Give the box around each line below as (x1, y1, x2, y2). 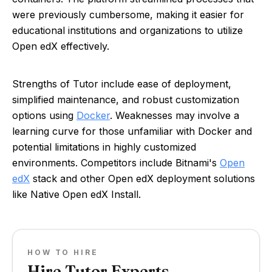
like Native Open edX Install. (12, 188, 141, 200)
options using (12, 109, 76, 121)
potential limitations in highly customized (12, 141, 196, 153)
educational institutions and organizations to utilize (12, 24, 243, 36)
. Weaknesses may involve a (110, 109, 239, 121)
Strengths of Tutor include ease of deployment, (12, 78, 231, 90)
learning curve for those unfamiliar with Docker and (12, 125, 252, 137)
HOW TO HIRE (27, 248, 98, 257)
